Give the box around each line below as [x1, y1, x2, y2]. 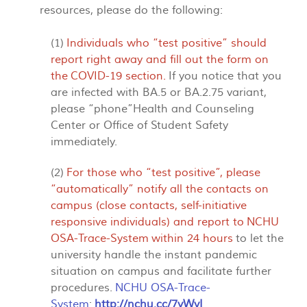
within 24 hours [149, 232, 236, 246]
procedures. [51, 281, 115, 295]
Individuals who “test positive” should [66, 36, 267, 51]
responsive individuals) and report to [51, 215, 247, 230]
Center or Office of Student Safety [51, 119, 228, 133]
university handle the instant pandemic [51, 248, 257, 262]
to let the [236, 232, 284, 246]
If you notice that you [166, 69, 282, 84]
